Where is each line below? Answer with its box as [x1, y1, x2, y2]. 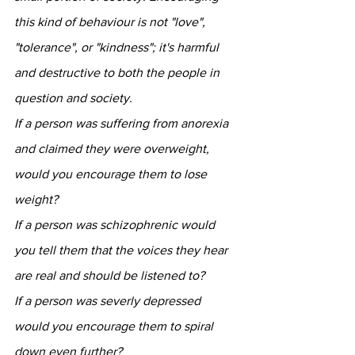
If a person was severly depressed [14, 293, 204, 307]
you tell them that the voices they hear [14, 242, 231, 257]
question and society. [14, 90, 132, 105]
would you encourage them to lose [14, 166, 210, 181]
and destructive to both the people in [14, 65, 223, 79]
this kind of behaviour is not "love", [14, 14, 208, 29]
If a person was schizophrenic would [14, 217, 218, 231]
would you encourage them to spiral [14, 319, 216, 333]
